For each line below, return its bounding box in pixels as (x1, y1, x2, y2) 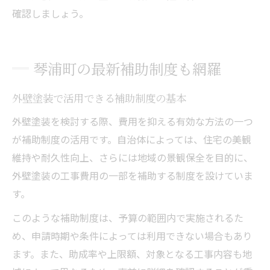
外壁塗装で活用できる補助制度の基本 (12, 90, 186, 105)
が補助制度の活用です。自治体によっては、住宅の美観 (12, 131, 251, 146)
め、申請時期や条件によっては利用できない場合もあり (12, 228, 253, 243)
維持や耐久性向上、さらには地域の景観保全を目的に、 (12, 149, 253, 165)
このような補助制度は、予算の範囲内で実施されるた (12, 210, 243, 225)
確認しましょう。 (12, 5, 89, 20)
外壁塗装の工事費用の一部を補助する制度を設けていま (12, 168, 253, 183)
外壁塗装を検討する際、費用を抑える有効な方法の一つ (12, 113, 253, 128)
